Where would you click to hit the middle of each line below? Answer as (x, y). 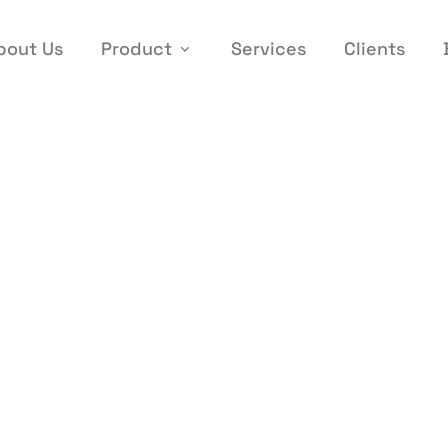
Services (269, 48)
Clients (375, 48)
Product (137, 48)
